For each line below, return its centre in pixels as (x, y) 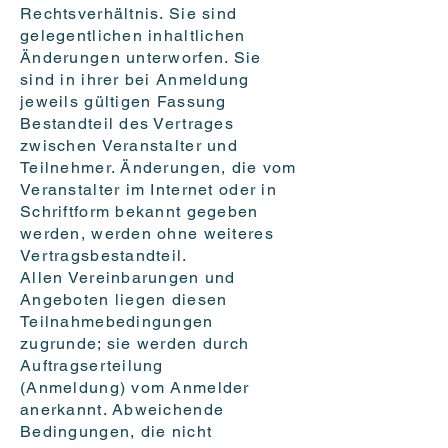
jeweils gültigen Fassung (123, 102)
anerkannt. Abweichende (122, 410)
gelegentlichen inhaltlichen (133, 36)
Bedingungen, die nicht (116, 432)
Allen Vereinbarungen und (128, 278)
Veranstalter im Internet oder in (148, 190)
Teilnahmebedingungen (117, 322)
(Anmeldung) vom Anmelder (135, 388)
